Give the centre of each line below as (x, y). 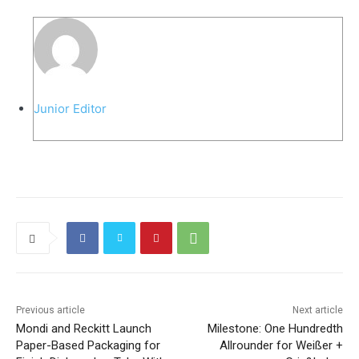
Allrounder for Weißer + (281, 346)
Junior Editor (70, 109)
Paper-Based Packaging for (88, 346)
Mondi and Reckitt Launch (84, 329)
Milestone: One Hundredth (275, 329)
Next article (317, 311)
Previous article (50, 311)
